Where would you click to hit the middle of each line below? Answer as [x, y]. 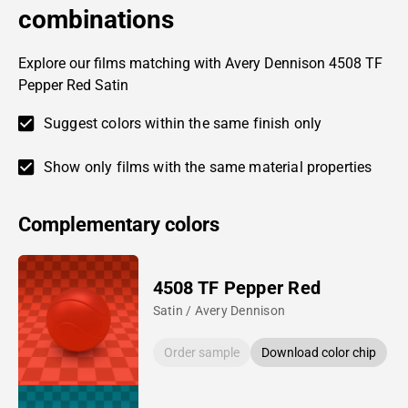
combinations [96, 19]
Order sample [201, 352]
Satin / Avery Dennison [219, 310]
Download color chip [318, 352]
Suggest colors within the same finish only [183, 123]
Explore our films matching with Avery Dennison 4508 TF [200, 63]
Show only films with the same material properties [208, 167]
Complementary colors [119, 224]
